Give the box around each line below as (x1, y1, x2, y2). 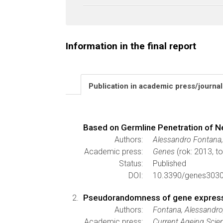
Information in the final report (66, 40, 196, 52)
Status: (119, 159, 143, 168)
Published (153, 159, 186, 168)
